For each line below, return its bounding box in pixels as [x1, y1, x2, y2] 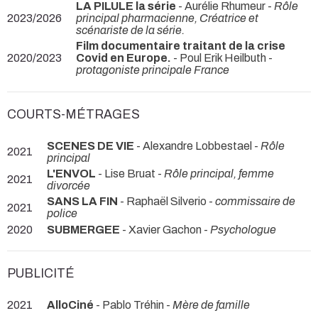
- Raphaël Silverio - [120, 195, 215, 208]
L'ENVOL [47, 167, 96, 180]
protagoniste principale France [76, 64, 229, 77]
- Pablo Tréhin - [94, 298, 172, 311]
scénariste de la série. [76, 24, 185, 37]
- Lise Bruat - [96, 167, 164, 180]
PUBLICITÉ [7, 266, 75, 280]
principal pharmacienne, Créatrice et [76, 12, 258, 25]
